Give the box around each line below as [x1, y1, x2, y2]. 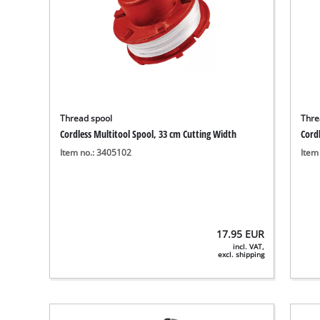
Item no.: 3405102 [60, 146, 132, 158]
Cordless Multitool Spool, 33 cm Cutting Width [60, 126, 237, 141]
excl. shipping [218, 249, 265, 259]
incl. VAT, [233, 241, 265, 251]
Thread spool [60, 112, 113, 124]
